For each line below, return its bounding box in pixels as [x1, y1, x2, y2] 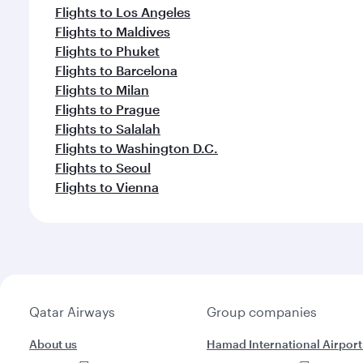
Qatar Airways [29, 304, 115, 319]
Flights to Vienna [55, 179, 159, 194]
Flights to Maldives [55, 23, 170, 39]
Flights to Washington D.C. [55, 140, 218, 156]
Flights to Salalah [55, 121, 160, 136]
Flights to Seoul [55, 160, 151, 175]
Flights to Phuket [55, 43, 160, 58]
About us [29, 337, 77, 351]
